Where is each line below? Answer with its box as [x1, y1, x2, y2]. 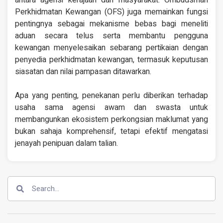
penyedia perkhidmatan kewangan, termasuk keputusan [15, 54, 208, 66]
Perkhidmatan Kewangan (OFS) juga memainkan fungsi [15, 6, 208, 18]
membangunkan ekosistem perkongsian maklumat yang [15, 113, 208, 126]
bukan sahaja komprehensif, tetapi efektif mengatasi [15, 125, 208, 138]
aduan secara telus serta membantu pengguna [15, 30, 208, 42]
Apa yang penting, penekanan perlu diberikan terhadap [15, 90, 208, 102]
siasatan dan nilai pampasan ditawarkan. [15, 66, 151, 78]
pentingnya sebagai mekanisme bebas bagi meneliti [15, 18, 208, 30]
